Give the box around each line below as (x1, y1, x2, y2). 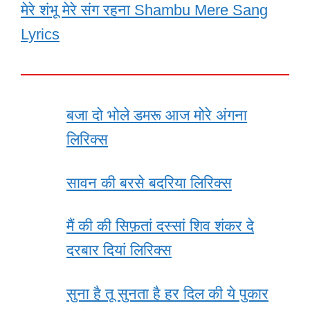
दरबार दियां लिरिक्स (66, 241, 172, 259)
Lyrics (21, 26, 60, 44)
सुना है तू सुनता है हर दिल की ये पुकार (66, 284, 268, 302)
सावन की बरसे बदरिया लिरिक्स (66, 174, 232, 192)
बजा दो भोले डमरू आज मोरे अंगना (66, 107, 247, 125)
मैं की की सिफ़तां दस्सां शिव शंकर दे (66, 217, 254, 235)
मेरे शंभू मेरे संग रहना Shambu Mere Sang (21, 1, 268, 19)
